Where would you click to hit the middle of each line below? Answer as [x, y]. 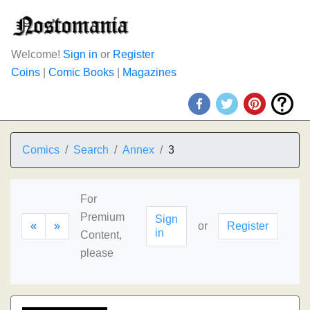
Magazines [149, 72]
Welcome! [37, 54]
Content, [101, 235]
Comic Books [81, 72]
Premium [102, 217]
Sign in [80, 54]
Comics [41, 150]
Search [91, 150]
